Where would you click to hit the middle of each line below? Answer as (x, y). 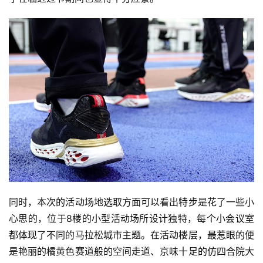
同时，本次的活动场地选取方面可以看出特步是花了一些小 (131, 202)
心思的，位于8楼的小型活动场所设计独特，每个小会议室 (131, 218)
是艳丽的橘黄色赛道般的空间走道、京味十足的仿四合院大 (131, 251)
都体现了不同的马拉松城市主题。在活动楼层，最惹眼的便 (131, 235)
